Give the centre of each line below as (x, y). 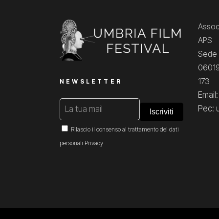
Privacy (94, 143)
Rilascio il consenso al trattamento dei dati (125, 130)
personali (71, 143)
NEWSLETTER (91, 82)
